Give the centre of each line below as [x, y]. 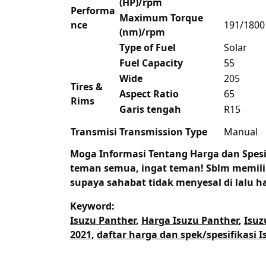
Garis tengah [150, 110]
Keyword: [92, 206]
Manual [241, 132]
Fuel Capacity [151, 63]
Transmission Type [163, 132]
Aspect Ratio [149, 94]
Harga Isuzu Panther [190, 221]
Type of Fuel [148, 48]
